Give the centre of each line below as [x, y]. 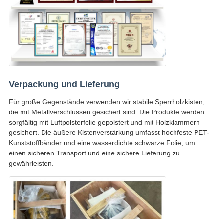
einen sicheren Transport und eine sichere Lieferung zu [94, 153]
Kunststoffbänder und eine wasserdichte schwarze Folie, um [102, 143]
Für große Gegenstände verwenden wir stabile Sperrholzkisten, [107, 102]
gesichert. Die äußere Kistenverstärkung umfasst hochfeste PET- [109, 133]
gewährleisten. [31, 164]
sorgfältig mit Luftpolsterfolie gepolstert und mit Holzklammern [104, 122]
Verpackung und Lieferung [64, 84]
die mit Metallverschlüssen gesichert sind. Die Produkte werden [106, 112]
